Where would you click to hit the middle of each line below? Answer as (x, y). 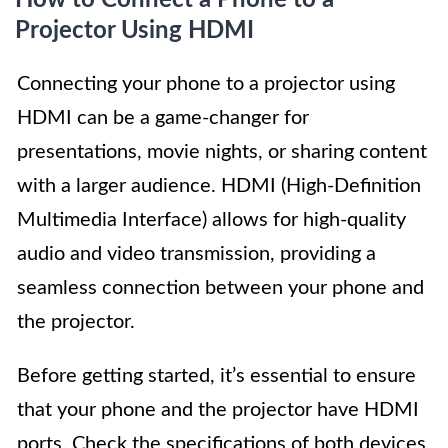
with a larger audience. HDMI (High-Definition (219, 186)
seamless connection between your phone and (220, 288)
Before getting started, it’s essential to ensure (216, 376)
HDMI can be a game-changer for (163, 118)
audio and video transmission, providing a (196, 254)
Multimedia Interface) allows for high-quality (211, 220)
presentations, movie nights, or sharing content (222, 152)
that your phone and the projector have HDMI (218, 410)
